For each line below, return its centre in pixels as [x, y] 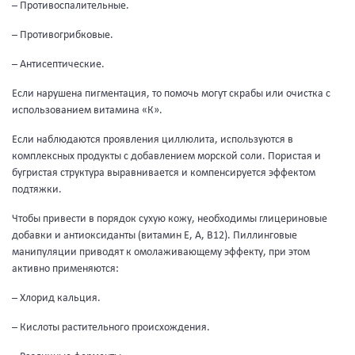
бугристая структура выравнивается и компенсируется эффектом [164, 173]
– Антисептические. [58, 65]
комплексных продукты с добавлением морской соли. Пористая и [166, 157]
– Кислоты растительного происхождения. [111, 328]
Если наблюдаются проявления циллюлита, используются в [153, 140]
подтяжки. [37, 190]
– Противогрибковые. [63, 35]
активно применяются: [65, 269]
